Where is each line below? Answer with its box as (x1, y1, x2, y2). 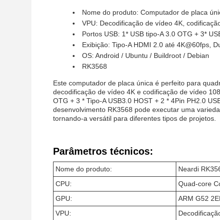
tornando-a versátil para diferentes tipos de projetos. (53, 114, 216, 122)
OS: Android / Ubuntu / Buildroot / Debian (82, 52, 209, 59)
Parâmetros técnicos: (53, 146, 153, 157)
